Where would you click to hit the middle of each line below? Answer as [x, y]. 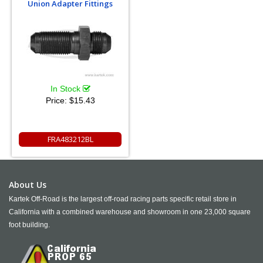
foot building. [29, 225]
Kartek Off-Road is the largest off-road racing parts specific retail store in [123, 199]
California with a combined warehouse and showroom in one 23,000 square [130, 212]
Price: [57, 100]
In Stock [66, 89]
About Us [28, 185]
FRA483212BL [70, 139]
